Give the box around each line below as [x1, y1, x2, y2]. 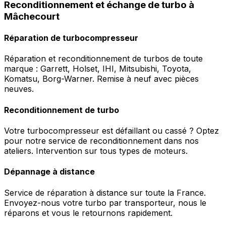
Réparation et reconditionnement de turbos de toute [4, 53, 203, 64]
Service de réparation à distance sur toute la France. [4, 187, 206, 198]
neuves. [4, 84, 34, 94]
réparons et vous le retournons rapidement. [4, 207, 173, 218]
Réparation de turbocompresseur [4, 33, 138, 43]
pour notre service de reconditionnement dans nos [4, 135, 199, 146]
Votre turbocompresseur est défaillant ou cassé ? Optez [4, 125, 219, 136]
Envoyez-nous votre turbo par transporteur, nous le [4, 197, 206, 208]
